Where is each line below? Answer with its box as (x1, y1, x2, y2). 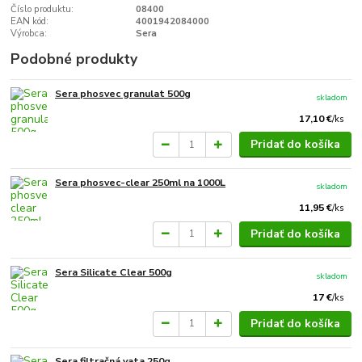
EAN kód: (11, 15, 49, 27)
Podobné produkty (11, 48, 138, 69)
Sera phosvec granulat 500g (55, 86, 192, 100)
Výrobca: (11, 27, 48, 40)
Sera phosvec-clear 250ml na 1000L (55, 176, 226, 190)
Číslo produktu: (11, 2, 74, 15)
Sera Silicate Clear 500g (55, 265, 173, 279)
